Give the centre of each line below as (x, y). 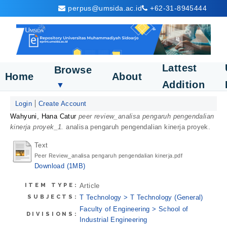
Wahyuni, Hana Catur (43, 116)
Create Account (63, 104)
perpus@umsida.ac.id (105, 8)
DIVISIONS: (52, 214)
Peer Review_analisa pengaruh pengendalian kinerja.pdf (109, 156)
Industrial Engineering (113, 219)
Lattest (180, 68)
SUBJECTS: (53, 197)
